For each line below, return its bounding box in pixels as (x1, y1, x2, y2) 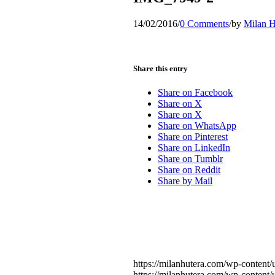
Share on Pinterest (158, 131, 228, 142)
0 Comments (180, 18, 229, 29)
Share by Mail (158, 176, 212, 187)
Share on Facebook (158, 87, 233, 98)
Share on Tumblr (158, 153, 223, 165)
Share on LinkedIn (158, 142, 230, 153)
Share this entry (133, 63, 188, 73)
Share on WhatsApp (158, 120, 236, 131)
